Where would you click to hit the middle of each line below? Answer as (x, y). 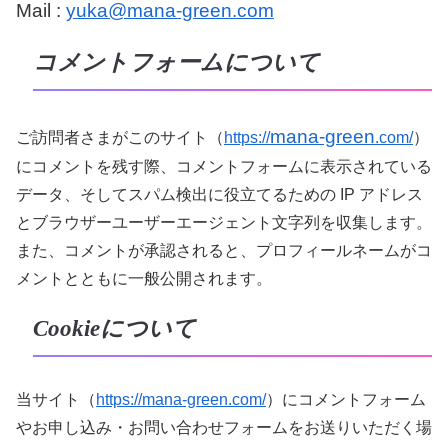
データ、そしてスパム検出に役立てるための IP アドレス (219, 194)
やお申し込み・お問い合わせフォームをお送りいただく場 (224, 427)
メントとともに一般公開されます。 (144, 278)
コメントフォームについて (176, 63)
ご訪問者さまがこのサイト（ (120, 137)
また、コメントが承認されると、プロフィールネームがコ (224, 250)
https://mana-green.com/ (181, 399)
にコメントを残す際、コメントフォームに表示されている (224, 166)
